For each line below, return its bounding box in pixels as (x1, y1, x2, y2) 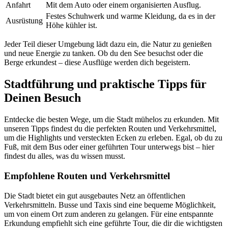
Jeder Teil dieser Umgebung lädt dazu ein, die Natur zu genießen (4, 40, 212, 49)
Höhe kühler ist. (46, 21, 97, 30)
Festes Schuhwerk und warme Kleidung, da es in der (46, 12, 215, 21)
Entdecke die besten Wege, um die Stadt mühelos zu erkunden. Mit (4, 115, 219, 124)
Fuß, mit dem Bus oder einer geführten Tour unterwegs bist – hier (4, 142, 214, 152)
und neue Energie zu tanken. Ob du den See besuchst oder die (4, 49, 203, 58)
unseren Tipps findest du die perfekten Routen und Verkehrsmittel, (4, 124, 216, 133)
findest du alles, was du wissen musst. (4, 152, 125, 161)
